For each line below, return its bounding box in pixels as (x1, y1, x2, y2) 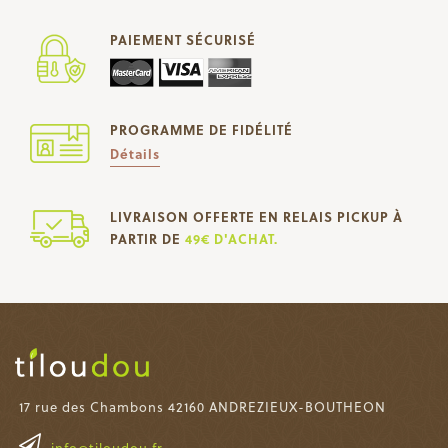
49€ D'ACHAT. (185, 228, 278, 248)
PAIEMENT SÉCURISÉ (110, 30, 256, 50)
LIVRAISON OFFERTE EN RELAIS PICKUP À (110, 206, 403, 226)
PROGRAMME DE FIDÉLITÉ (110, 119, 293, 139)
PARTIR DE (110, 228, 185, 248)
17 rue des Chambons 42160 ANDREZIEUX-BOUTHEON (19, 396, 386, 416)
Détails (110, 143, 160, 163)
